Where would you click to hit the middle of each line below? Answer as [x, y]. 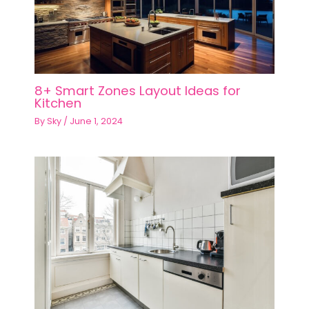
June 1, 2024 [96, 121]
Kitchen [58, 103]
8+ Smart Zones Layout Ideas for [137, 91]
